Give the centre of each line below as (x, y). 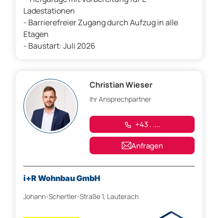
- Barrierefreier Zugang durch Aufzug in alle (101, 23)
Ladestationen (49, 11)
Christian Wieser (121, 85)
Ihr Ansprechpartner (120, 99)
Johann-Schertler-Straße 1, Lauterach (81, 197)
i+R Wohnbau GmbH (62, 178)
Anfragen (147, 145)
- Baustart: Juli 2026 (59, 46)
